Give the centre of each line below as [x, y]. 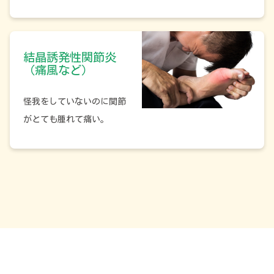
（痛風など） [58, 70]
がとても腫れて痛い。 [66, 120]
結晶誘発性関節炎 [69, 57]
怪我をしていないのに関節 [74, 102]
